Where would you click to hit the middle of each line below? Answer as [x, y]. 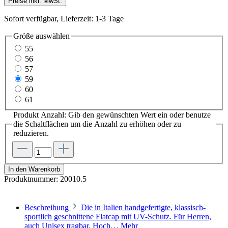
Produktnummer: [32, 179]
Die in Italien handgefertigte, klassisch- [143, 207]
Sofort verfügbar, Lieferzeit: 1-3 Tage [64, 18]
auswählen [52, 36]
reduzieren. [31, 133]
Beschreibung [47, 207]
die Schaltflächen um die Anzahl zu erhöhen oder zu [97, 124]
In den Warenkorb [34, 169]
